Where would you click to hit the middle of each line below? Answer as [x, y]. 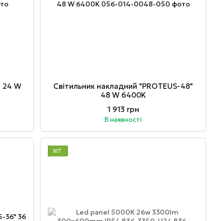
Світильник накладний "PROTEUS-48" [123, 86]
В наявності [123, 120]
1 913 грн [123, 110]
